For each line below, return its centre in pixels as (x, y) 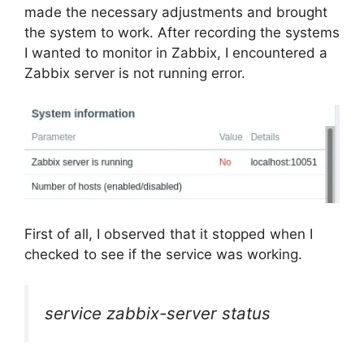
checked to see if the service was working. (163, 254)
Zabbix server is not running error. (135, 73)
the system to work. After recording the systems (182, 32)
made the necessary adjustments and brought (176, 12)
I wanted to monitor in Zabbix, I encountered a (176, 53)
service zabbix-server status (158, 314)
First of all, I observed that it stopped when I (169, 234)
